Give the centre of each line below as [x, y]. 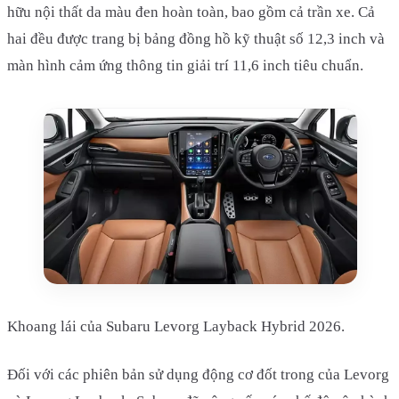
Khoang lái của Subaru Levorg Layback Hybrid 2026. [176, 327]
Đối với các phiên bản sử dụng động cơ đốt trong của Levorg [198, 375]
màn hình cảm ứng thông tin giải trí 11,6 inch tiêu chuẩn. [185, 65]
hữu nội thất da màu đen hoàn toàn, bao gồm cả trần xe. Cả [191, 12]
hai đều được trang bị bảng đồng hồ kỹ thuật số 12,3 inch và [196, 38]
